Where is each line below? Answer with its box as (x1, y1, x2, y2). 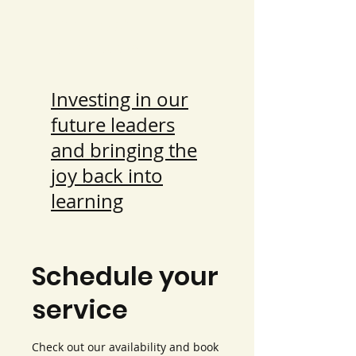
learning (51, 188, 123, 214)
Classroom (51, 38, 137, 60)
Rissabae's (51, 15, 134, 37)
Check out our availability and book (32, 339, 219, 354)
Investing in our (51, 87, 188, 112)
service (32, 292, 128, 327)
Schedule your (32, 258, 219, 294)
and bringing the (51, 137, 197, 163)
